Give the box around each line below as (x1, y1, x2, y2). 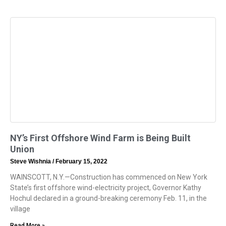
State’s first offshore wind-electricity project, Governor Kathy (10, 184, 201, 192)
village (10, 205, 30, 213)
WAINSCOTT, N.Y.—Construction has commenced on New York (10, 173, 207, 182)
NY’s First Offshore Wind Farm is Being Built (10, 133, 191, 144)
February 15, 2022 (54, 158, 107, 165)
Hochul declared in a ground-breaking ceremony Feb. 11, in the (10, 194, 207, 203)
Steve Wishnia (10, 158, 52, 165)
